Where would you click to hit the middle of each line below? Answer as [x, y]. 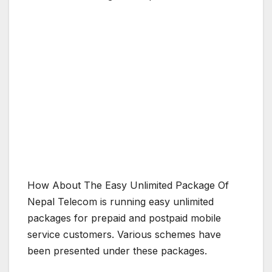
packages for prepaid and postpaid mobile [124, 218]
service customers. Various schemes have [124, 235]
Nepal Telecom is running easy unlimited [121, 202]
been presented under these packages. [117, 251]
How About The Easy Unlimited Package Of [128, 185]
